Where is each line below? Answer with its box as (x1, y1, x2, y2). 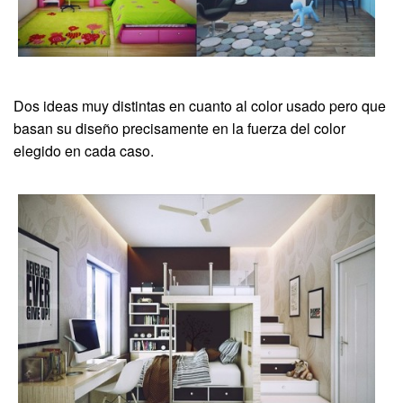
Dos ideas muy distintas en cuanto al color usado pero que (13, 94, 386, 116)
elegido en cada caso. (13, 139, 154, 161)
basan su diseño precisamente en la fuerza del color (13, 117, 345, 139)
